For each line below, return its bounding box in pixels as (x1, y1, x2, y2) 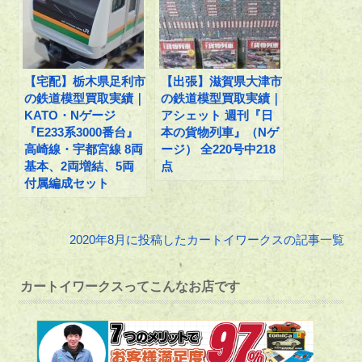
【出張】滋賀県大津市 (161, 74, 283, 88)
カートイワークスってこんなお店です (20, 279, 241, 293)
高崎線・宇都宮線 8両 (24, 141, 144, 156)
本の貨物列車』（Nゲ (161, 124, 280, 139)
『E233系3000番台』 (24, 124, 139, 139)
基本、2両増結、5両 (24, 158, 135, 173)
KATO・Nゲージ (24, 107, 116, 122)
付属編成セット (24, 175, 110, 190)
